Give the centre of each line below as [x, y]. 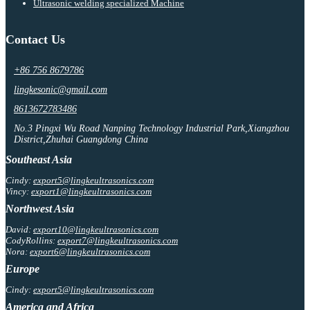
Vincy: [18, 191]
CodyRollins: [31, 240]
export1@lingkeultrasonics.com [91, 191]
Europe [22, 268]
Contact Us [35, 39]
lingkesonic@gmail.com [61, 89]
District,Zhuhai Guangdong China [81, 139]
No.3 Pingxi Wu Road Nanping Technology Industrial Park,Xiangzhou [152, 128]
